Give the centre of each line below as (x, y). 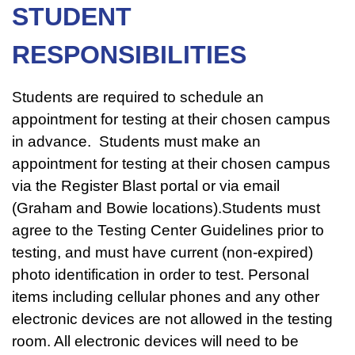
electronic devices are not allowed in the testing (172, 319)
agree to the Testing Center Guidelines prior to (168, 230)
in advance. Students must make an (136, 141)
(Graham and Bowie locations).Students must (166, 208)
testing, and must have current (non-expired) (162, 252)
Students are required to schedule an (138, 97)
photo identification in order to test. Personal (160, 274)
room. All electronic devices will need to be (155, 341)
